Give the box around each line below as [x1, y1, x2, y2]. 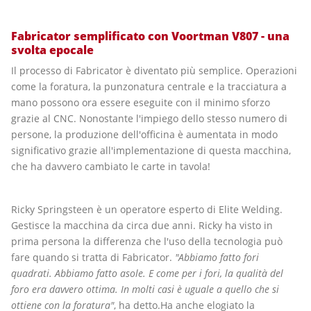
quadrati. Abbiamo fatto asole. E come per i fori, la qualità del [11, 266, 283, 280]
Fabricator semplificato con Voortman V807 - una [11, 28, 289, 44]
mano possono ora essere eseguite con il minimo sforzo [11, 95, 270, 109]
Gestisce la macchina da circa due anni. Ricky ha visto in [11, 218, 273, 232]
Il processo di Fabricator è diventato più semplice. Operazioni [11, 63, 297, 77]
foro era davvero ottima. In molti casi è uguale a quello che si [11, 282, 279, 296]
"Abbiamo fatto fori [172, 250, 259, 264]
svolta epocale [11, 42, 94, 58]
